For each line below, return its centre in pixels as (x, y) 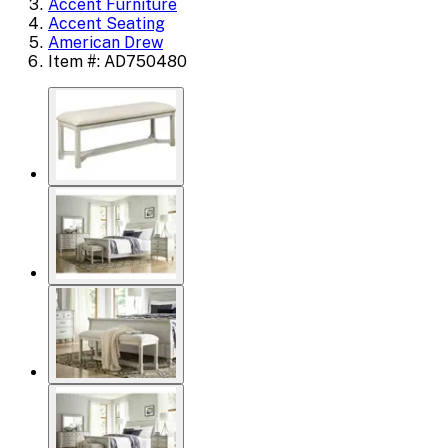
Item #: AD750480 (117, 61)
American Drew (105, 42)
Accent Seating (106, 23)
